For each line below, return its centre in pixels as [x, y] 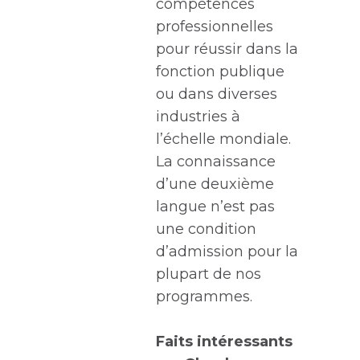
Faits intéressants [224, 342]
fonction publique [220, 72]
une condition [206, 229]
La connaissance [215, 162]
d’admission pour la [227, 252]
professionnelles [214, 27]
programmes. [204, 297]
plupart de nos [208, 274]
